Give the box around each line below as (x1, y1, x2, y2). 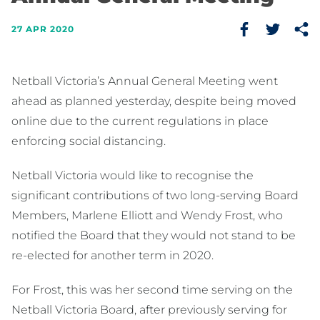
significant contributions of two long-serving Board (11, 189, 299, 203)
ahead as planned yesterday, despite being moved (11, 94, 296, 109)
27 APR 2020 (11, 24, 74, 35)
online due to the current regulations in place (11, 114, 269, 129)
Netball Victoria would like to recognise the (11, 169, 254, 183)
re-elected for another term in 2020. (11, 249, 214, 263)
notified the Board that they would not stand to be (11, 229, 296, 243)
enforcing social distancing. (11, 134, 166, 149)
